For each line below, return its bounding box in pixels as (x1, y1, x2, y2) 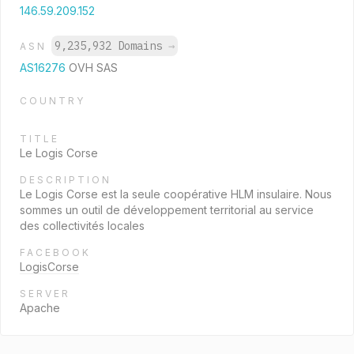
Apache (20, 301, 60, 314)
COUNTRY (20, 95, 85, 107)
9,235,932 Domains (55, 39, 168, 53)
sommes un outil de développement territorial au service (20, 203, 314, 217)
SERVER (20, 288, 70, 299)
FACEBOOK (20, 247, 91, 258)
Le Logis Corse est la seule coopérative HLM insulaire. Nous (20, 187, 332, 201)
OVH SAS (69, 61, 118, 74)
